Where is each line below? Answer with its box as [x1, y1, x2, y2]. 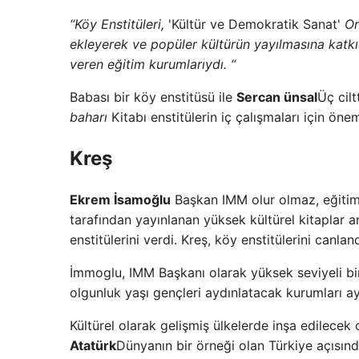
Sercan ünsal [236, 89, 317, 106]
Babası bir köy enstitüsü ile [70, 89, 236, 106]
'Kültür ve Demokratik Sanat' [168, 16, 345, 33]
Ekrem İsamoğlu [70, 191, 171, 208]
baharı [70, 109, 111, 126]
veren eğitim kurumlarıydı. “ [70, 56, 236, 73]
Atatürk [70, 337, 116, 353]
